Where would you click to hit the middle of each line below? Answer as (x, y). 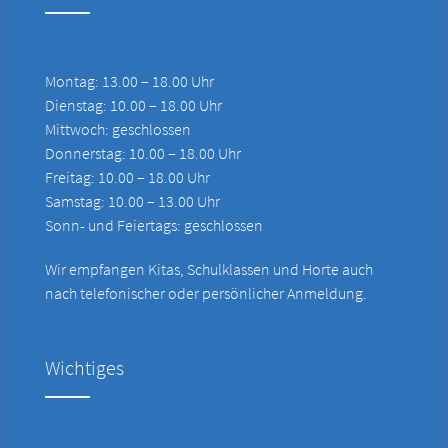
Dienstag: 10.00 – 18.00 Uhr (133, 104)
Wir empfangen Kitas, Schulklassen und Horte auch (208, 268)
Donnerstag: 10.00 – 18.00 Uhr (142, 152)
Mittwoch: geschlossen (117, 128)
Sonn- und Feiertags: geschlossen (153, 224)
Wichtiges (84, 367)
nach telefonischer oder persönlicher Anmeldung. (205, 292)
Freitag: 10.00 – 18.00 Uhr (127, 176)
